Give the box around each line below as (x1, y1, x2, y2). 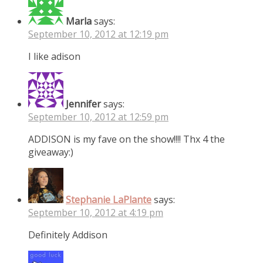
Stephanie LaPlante (66, 193, 151, 206)
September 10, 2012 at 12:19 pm (28, 27, 168, 41)
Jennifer (66, 97, 101, 110)
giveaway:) (28, 145, 73, 159)
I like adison (28, 49, 80, 63)
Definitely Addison (28, 228, 107, 241)
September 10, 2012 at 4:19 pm (28, 205, 163, 219)
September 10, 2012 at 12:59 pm (28, 110, 168, 123)
